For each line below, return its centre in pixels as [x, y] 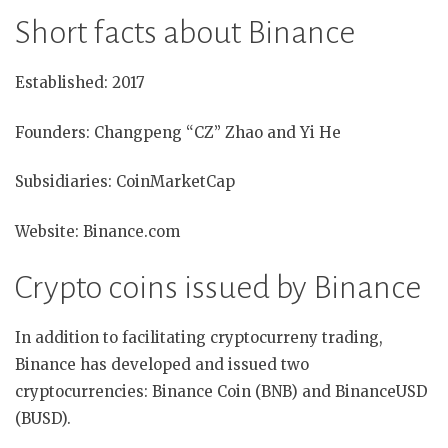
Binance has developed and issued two [162, 365]
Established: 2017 [80, 83]
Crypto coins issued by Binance [218, 288]
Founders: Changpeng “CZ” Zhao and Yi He [178, 132]
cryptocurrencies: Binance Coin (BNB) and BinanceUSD [221, 392]
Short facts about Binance [185, 33]
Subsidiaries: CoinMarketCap [125, 182]
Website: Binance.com [97, 231]
